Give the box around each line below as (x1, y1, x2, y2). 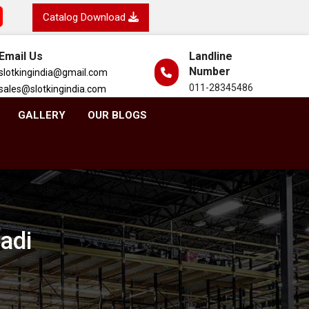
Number (188, 65, 230, 78)
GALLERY (17, 109, 66, 121)
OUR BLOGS (87, 109, 147, 121)
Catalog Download (43, 11, 129, 23)
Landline (188, 50, 232, 63)
